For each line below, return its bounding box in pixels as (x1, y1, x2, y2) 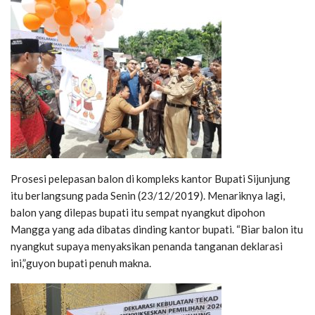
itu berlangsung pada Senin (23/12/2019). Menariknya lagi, (11, 188, 285, 202)
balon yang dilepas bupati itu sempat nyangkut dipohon (11, 205, 265, 219)
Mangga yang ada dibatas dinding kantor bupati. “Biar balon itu (11, 222, 303, 236)
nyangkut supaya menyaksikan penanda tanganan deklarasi (11, 239, 283, 252)
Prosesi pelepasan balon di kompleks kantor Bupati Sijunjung (11, 172, 290, 185)
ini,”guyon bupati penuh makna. (11, 256, 151, 269)
